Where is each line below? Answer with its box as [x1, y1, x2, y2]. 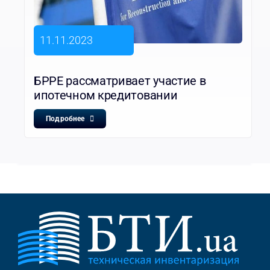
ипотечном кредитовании [33, 87, 178, 102]
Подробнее [45, 114, 85, 123]
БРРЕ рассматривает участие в [33, 73, 206, 88]
